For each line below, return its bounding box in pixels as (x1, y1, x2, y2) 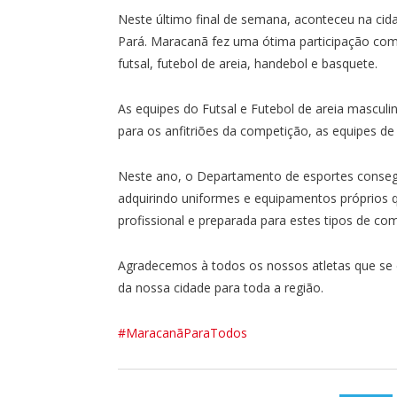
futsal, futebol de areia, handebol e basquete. (118, 54, 378, 72)
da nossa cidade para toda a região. (118, 278, 323, 296)
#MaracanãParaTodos (118, 323, 247, 341)
